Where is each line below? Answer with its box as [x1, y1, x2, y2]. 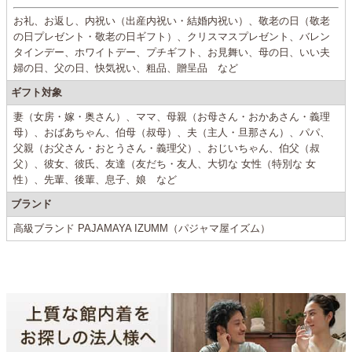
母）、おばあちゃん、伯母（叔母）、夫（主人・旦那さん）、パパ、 [13, 126, 330, 139]
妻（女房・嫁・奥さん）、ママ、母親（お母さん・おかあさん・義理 [13, 111, 330, 123]
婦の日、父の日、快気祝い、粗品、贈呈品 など [13, 62, 238, 75]
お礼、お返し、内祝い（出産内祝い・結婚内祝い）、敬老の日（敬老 [13, 15, 330, 27]
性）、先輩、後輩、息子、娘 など [13, 174, 177, 186]
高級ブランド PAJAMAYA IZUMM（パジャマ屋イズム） [13, 222, 270, 235]
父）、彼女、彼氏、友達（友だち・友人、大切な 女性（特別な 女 [13, 158, 316, 170]
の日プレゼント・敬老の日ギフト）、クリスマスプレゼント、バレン [13, 31, 330, 43]
